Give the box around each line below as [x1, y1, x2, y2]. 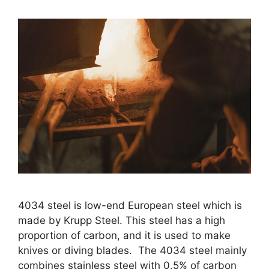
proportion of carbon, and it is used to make [18, 229, 231, 241]
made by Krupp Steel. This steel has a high [18, 214, 225, 226]
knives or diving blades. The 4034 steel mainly [18, 244, 247, 256]
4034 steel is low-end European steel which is [18, 199, 242, 211]
